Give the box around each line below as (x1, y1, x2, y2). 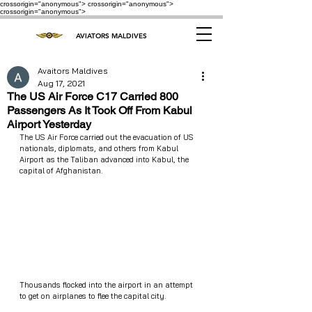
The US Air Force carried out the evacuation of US (19, 132, 196, 142)
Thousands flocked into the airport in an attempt (19, 280, 195, 290)
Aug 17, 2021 (38, 78, 85, 88)
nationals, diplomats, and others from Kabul (19, 143, 180, 153)
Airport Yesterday (7, 118, 91, 131)
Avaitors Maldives (38, 65, 108, 76)
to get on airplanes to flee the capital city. (19, 291, 168, 301)
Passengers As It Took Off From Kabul (7, 104, 192, 117)
